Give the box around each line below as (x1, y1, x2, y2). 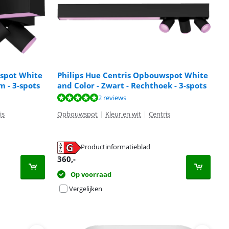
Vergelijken (69, 184, 102, 193)
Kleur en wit (105, 109, 141, 119)
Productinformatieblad (81, 142, 150, 151)
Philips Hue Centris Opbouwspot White (57, 70, 208, 80)
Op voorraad (71, 170, 111, 179)
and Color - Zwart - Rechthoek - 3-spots (57, 80, 207, 90)
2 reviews (98, 93, 126, 102)
